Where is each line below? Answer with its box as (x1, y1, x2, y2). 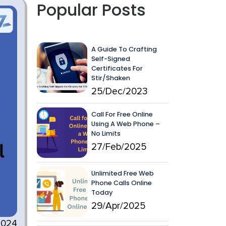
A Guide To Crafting (91, 45, 157, 53)
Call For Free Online (91, 110, 153, 119)
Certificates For (91, 64, 143, 73)
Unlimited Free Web (91, 169, 154, 178)
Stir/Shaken (91, 74, 130, 82)
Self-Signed (91, 54, 130, 63)
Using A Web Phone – (91, 120, 160, 128)
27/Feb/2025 (91, 142, 146, 152)
